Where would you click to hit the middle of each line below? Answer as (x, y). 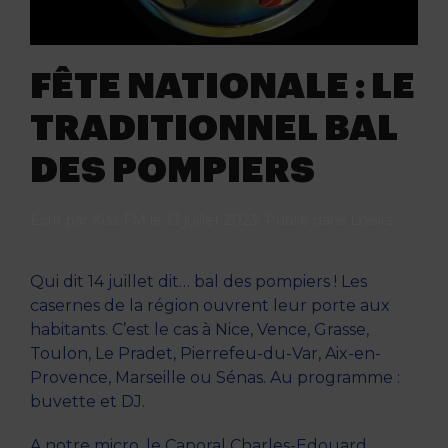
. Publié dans (304, 220)
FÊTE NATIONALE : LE (222, 86)
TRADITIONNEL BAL (214, 128)
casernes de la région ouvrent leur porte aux (210, 306)
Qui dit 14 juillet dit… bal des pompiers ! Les (198, 282)
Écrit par (61, 220)
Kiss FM (119, 220)
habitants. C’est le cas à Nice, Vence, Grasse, (199, 330)
